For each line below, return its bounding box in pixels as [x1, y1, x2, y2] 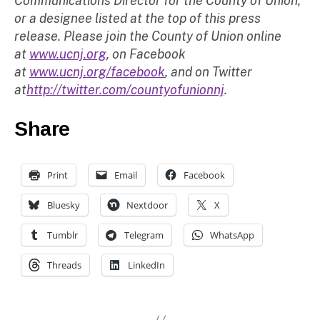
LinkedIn [128, 259, 165, 272]
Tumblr [47, 229, 78, 242]
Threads [47, 259, 81, 272]
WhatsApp [210, 229, 254, 242]
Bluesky [47, 199, 80, 212]
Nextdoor [126, 199, 168, 212]
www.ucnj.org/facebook [29, 64, 165, 79]
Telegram [124, 229, 164, 242]
